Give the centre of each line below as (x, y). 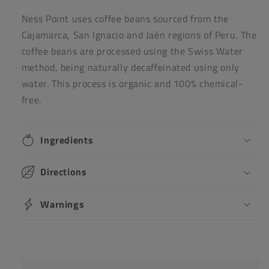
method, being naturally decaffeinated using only (130, 67)
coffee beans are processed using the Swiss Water (132, 51)
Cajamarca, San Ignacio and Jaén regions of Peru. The (139, 35)
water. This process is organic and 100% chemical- (132, 83)
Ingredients (67, 140)
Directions (64, 172)
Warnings (62, 204)
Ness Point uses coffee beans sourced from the (125, 18)
